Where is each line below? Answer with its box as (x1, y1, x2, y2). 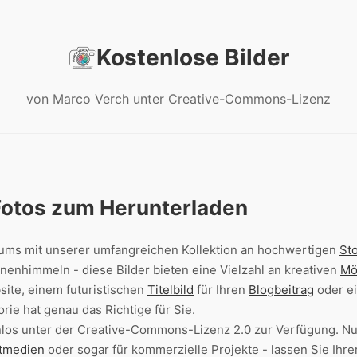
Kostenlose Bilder (96, 44, 289, 71)
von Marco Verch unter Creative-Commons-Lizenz (26, 91, 331, 107)
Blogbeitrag (249, 282, 314, 297)
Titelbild (147, 282, 194, 297)
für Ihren (194, 282, 249, 297)
